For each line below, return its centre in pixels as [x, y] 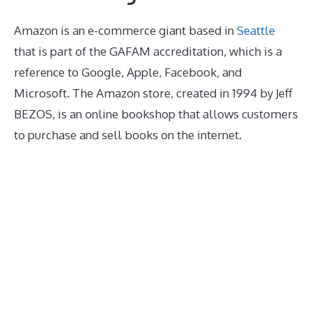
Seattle [256, 30]
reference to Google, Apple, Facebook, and [128, 72]
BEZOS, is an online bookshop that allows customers [156, 114]
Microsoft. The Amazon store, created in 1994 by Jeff [153, 93]
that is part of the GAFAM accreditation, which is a [148, 51]
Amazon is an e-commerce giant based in [125, 30]
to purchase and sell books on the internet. [128, 134]
